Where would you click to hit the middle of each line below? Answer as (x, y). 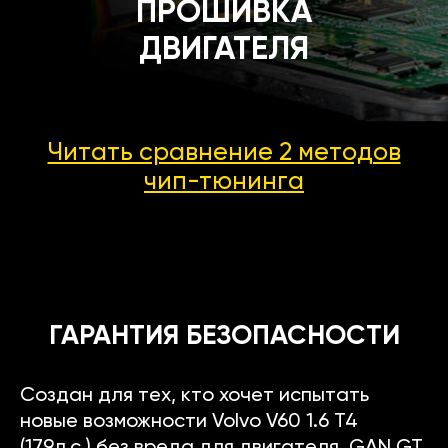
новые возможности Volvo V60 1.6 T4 (189, 422)
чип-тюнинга (224, 183)
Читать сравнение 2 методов (224, 154)
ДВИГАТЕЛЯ (224, 50)
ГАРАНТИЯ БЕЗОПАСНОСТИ (224, 337)
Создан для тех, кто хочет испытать (194, 396)
